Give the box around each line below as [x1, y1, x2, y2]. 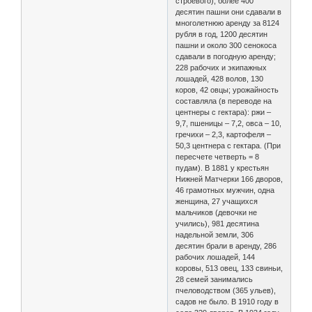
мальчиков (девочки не [175, 208, 258, 217]
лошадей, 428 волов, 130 [175, 74, 264, 83]
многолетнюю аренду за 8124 [175, 18, 280, 27]
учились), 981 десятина [175, 219, 260, 228]
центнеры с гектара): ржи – [175, 107, 272, 116]
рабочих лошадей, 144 [175, 252, 256, 261]
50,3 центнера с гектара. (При [175, 141, 281, 150]
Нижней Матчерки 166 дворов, [175, 174, 283, 183]
